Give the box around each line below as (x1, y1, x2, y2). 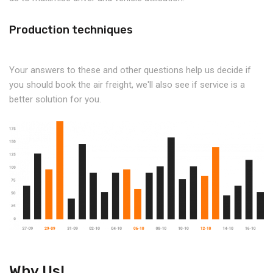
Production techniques (9, 23, 133, 37)
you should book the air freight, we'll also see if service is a (9, 79, 245, 90)
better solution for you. (9, 93, 101, 105)
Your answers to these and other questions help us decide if (9, 64, 251, 76)
